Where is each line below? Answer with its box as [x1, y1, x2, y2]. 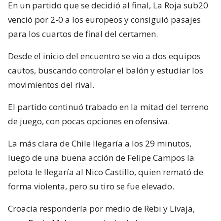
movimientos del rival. [8, 78, 94, 90]
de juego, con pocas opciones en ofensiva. [8, 115, 170, 127]
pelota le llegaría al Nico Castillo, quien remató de [8, 166, 203, 178]
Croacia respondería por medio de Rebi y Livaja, [8, 202, 195, 214]
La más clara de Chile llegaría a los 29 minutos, [8, 137, 191, 149]
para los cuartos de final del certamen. [8, 28, 158, 39]
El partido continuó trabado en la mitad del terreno [8, 101, 209, 112]
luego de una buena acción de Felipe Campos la [8, 151, 194, 163]
